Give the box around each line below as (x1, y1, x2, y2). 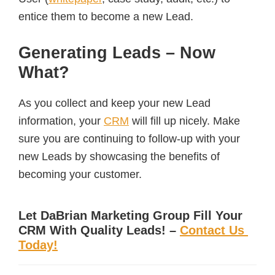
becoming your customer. (18, 168, 142, 180)
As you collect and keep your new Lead (18, 96, 211, 109)
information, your (18, 114, 104, 127)
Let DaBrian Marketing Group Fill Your (18, 208, 242, 222)
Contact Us (180, 223, 248, 237)
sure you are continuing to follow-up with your (18, 132, 240, 145)
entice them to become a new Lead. (18, 10, 196, 23)
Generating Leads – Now (18, 43, 215, 62)
